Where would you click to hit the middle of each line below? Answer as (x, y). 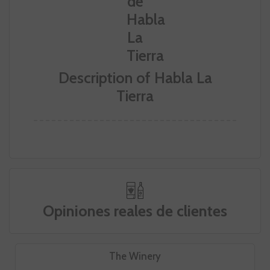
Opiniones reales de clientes (135, 211)
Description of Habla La (135, 78)
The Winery (135, 256)
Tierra (135, 96)
